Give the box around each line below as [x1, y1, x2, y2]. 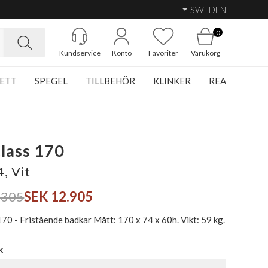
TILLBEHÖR [86, 75, 135, 86]
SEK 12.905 [24, 188, 93, 205]
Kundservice [59, 48, 100, 57]
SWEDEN [190, 4, 226, 15]
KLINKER [153, 75, 191, 86]
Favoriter [148, 48, 178, 57]
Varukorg [190, 48, 220, 57]
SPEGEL [35, 75, 68, 86]
